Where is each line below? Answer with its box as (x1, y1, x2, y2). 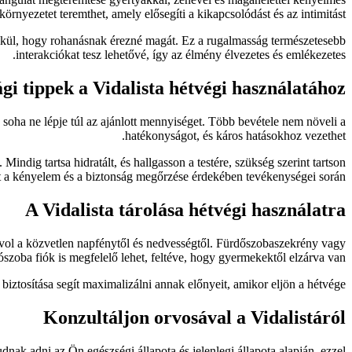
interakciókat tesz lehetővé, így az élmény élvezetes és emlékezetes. (16, 48, 346, 62)
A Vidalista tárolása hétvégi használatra (25, 199, 346, 220)
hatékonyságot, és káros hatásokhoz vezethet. (125, 129, 346, 142)
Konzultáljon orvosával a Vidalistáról (43, 306, 346, 328)
